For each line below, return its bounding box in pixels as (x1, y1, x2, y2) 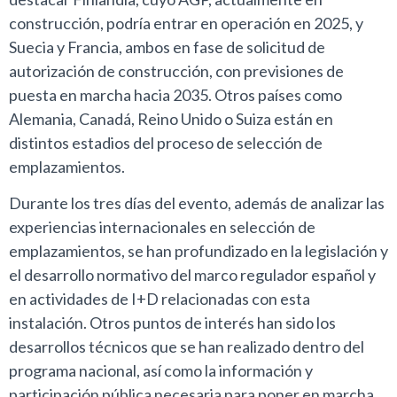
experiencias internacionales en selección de (9, 217, 315, 237)
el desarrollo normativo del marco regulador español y (9, 265, 376, 285)
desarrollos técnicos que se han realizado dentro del (9, 337, 364, 357)
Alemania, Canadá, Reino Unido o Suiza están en (9, 108, 333, 128)
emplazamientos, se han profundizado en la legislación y (9, 241, 388, 261)
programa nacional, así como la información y (9, 361, 313, 381)
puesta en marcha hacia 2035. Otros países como (9, 84, 342, 105)
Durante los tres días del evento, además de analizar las (9, 193, 385, 214)
